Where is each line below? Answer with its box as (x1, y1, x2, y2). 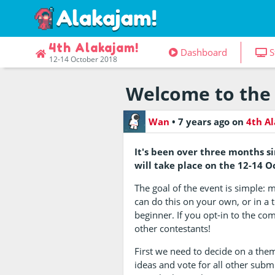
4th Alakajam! (49, 40, 139, 55)
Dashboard (180, 46, 227, 58)
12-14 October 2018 (49, 53, 117, 64)
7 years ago (177, 115, 232, 128)
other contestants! (134, 222, 211, 234)
